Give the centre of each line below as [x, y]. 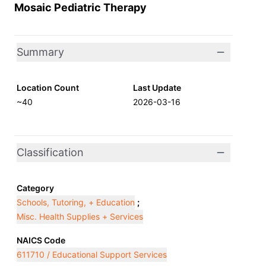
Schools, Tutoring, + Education [76, 202]
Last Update [157, 88]
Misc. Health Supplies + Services [80, 216]
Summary [40, 52]
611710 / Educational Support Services [92, 254]
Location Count [48, 88]
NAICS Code [41, 240]
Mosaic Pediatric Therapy [80, 7]
